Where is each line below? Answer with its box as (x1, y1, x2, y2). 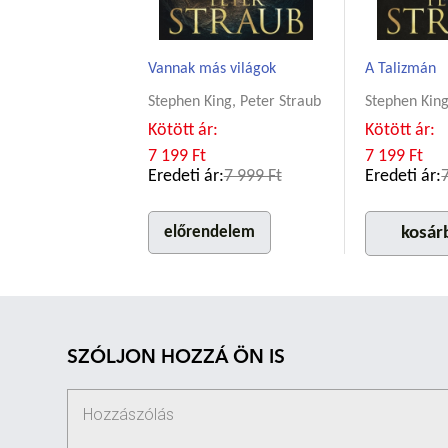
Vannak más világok (147, 61, 276, 78)
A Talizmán (365, 61, 437, 78)
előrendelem (163, 224, 255, 242)
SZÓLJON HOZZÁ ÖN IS (67, 349, 286, 369)
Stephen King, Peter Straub (147, 94, 321, 111)
